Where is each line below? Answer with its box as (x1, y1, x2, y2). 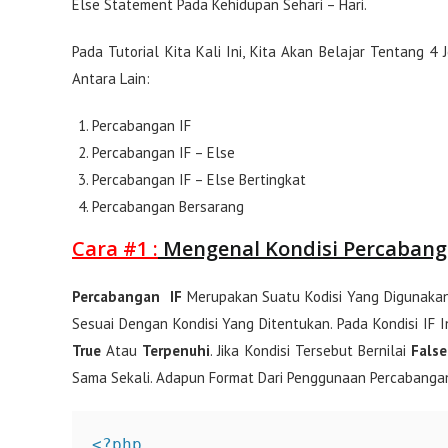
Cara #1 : (72, 235, 158, 263)
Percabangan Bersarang (92, 197, 244, 217)
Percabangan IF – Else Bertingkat (92, 170, 306, 190)
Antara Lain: (72, 69, 150, 89)
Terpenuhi (142, 341, 211, 361)
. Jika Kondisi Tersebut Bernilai (210, 341, 411, 361)
